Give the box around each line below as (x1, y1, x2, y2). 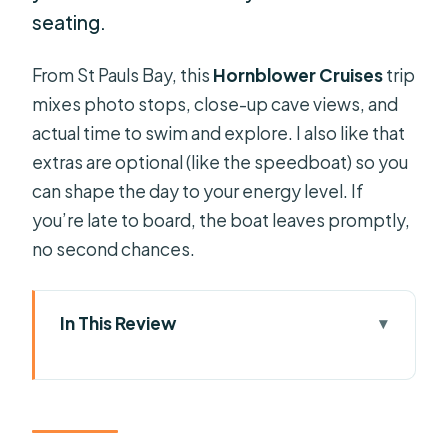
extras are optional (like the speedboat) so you (32, 150, 409, 173)
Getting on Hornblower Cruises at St (90, 385, 380, 407)
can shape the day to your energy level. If (32, 179, 365, 202)
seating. (32, 10, 107, 35)
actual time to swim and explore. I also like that (32, 121, 406, 144)
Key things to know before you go (90, 346, 361, 368)
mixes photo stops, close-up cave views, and (32, 92, 399, 115)
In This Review (59, 311, 176, 334)
